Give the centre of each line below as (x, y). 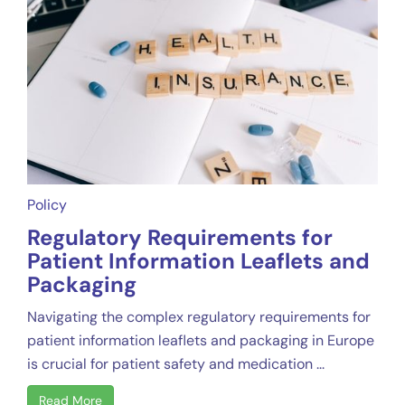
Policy (47, 205)
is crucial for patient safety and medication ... (176, 364)
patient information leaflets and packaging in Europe (201, 341)
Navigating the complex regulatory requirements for (199, 317)
